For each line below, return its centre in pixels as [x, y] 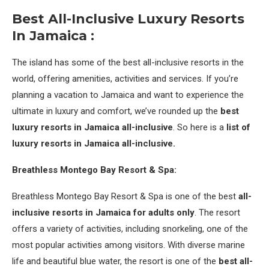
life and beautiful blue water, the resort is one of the [115, 261]
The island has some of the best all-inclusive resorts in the [128, 62]
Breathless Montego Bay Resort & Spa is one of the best [125, 196]
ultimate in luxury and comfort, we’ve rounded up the [116, 111]
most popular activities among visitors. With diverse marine [128, 245]
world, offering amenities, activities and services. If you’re [125, 79]
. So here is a [200, 127]
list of [238, 127]
